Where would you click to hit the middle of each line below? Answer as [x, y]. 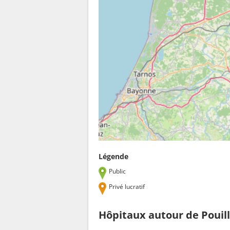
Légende [113, 156]
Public [118, 171]
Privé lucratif [127, 186]
